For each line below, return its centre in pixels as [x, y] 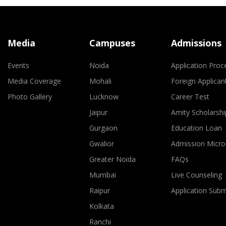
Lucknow [104, 97]
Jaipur [98, 112]
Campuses [112, 43]
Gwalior [101, 144]
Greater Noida [112, 159]
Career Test [190, 97]
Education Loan [196, 128]
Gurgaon [103, 128]
